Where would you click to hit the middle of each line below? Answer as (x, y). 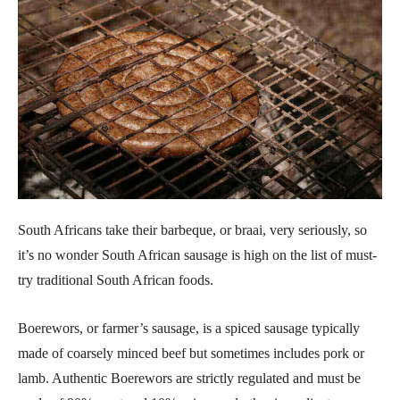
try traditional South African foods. (116, 280)
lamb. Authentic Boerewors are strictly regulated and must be (189, 379)
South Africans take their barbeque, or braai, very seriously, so (192, 230)
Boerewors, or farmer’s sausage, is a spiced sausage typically (189, 329)
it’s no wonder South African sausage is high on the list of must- (197, 255)
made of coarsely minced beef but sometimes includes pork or (191, 354)
